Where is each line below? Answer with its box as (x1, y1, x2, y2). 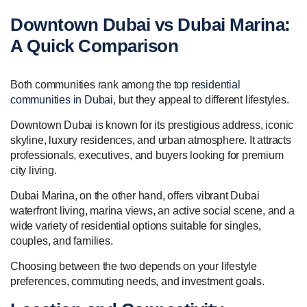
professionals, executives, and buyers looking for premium (10, 149, 284, 162)
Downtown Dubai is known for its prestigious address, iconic (10, 119, 294, 132)
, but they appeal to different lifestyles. (113, 94, 289, 106)
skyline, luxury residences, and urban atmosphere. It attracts (10, 134, 291, 147)
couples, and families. (10, 235, 113, 247)
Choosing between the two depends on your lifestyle (10, 260, 257, 273)
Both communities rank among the (10, 79, 174, 91)
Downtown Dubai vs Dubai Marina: (10, 14, 291, 36)
